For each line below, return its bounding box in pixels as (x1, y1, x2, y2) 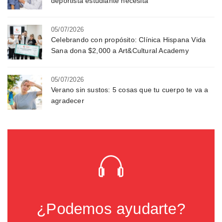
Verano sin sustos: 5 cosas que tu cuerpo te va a (51, 86, 209, 94)
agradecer (51, 97, 84, 105)
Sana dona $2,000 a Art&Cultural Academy (51, 47, 189, 55)
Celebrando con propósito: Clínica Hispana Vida (51, 36, 206, 44)
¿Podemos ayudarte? (37, 200, 185, 218)
